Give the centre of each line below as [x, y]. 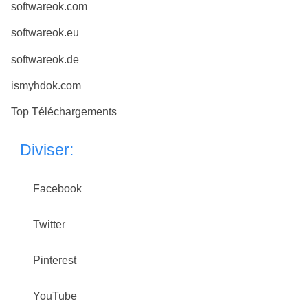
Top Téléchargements [64, 112]
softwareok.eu [45, 33]
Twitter [49, 224]
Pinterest [55, 261]
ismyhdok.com [46, 85]
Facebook [57, 188]
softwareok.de [45, 59]
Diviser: [46, 150]
